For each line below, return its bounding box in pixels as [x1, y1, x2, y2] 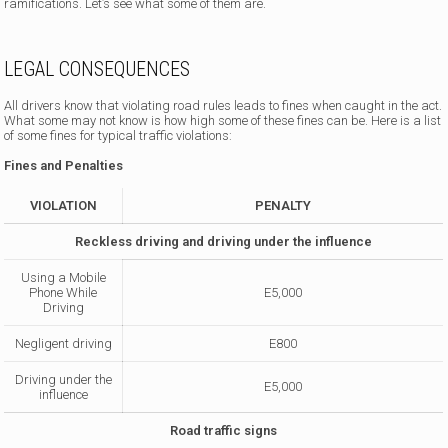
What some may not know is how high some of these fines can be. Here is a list [4, 112, 442, 128]
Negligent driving [14, 335, 112, 351]
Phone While [29, 284, 98, 300]
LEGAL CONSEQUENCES [4, 56, 191, 81]
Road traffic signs [170, 422, 278, 438]
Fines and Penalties [4, 157, 124, 173]
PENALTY [255, 197, 312, 213]
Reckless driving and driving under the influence [75, 233, 373, 249]
